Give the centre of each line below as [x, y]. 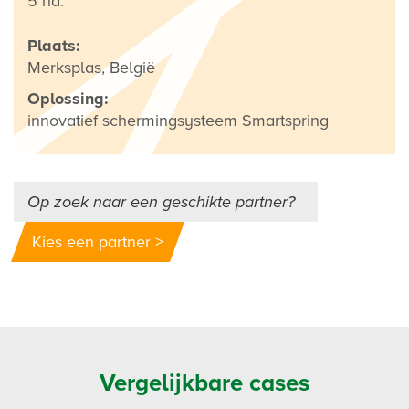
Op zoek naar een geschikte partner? [161, 201]
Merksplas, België [91, 67]
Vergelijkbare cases [204, 383]
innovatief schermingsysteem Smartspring [178, 120]
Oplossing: [68, 98]
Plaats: [54, 45]
